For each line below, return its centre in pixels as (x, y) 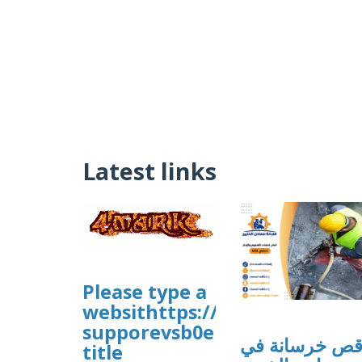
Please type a (145, 292)
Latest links (149, 170)
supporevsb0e (148, 333)
